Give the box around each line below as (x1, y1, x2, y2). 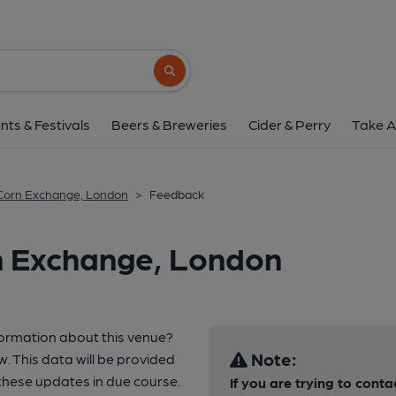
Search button (163, 72, 229, 85)
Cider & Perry (248, 116, 331, 133)
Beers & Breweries (111, 116, 227, 133)
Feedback (149, 187, 204, 201)
